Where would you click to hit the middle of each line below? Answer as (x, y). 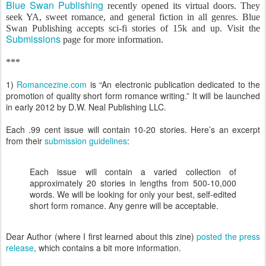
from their (25, 141)
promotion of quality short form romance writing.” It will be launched (133, 96)
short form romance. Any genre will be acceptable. (124, 205)
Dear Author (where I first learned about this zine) (102, 236)
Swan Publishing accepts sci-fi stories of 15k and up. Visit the (133, 28)
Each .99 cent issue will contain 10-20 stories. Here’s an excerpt (133, 129)
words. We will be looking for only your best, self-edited (133, 194)
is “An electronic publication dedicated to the (173, 84)
